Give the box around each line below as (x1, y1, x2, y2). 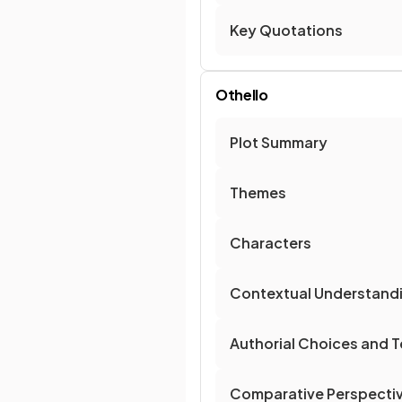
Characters (230, 233, 311, 252)
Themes (230, 183, 286, 202)
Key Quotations (230, 21, 343, 39)
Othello (215, 85, 268, 104)
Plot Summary (230, 133, 328, 152)
